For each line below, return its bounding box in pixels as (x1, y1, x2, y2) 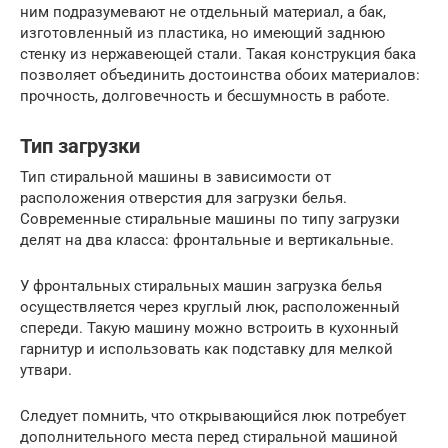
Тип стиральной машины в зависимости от (20, 168, 331, 186)
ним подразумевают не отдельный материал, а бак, (20, 3, 386, 21)
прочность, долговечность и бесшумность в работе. (20, 87, 390, 105)
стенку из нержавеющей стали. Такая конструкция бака (20, 45, 416, 63)
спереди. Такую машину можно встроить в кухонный (20, 319, 399, 337)
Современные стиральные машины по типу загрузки (20, 210, 400, 228)
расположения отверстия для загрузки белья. (20, 189, 347, 207)
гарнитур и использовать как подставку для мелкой (20, 340, 393, 358)
